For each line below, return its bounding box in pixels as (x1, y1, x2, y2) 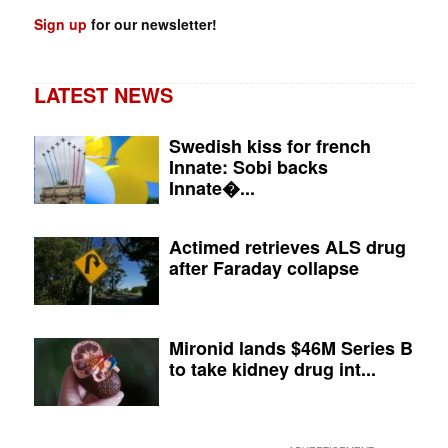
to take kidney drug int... (169, 355, 377, 382)
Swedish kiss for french (169, 132, 372, 159)
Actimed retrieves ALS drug (169, 233, 407, 260)
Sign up (33, 13, 87, 34)
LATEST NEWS (33, 79, 173, 109)
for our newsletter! (86, 13, 217, 34)
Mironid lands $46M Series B (169, 334, 414, 361)
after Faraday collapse (169, 254, 360, 281)
